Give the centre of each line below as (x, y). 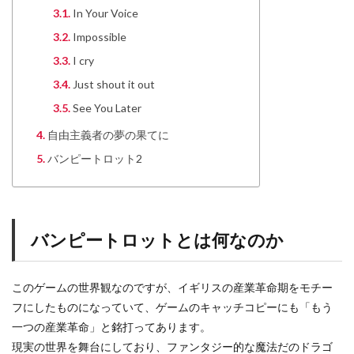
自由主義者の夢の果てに (108, 135)
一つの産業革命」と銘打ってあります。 (111, 327)
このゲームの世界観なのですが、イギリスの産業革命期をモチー (172, 287)
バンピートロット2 (95, 158)
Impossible (100, 37)
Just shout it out (114, 84)
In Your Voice (105, 13)
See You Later (107, 108)
